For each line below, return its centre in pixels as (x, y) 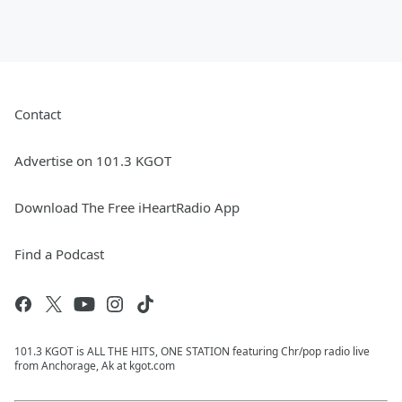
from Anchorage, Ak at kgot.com (95, 366)
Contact (38, 114)
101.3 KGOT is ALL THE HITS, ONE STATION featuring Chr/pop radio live (192, 352)
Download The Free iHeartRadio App (127, 208)
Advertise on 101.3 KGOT (93, 161)
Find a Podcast (59, 254)
